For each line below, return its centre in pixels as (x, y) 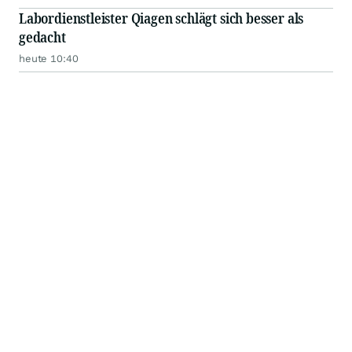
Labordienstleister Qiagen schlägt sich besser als (161, 18)
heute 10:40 (49, 59)
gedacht (42, 37)
